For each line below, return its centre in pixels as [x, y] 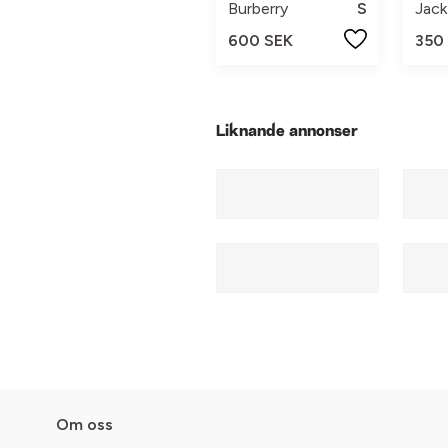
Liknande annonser [287, 132]
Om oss [84, 425]
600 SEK [260, 40]
